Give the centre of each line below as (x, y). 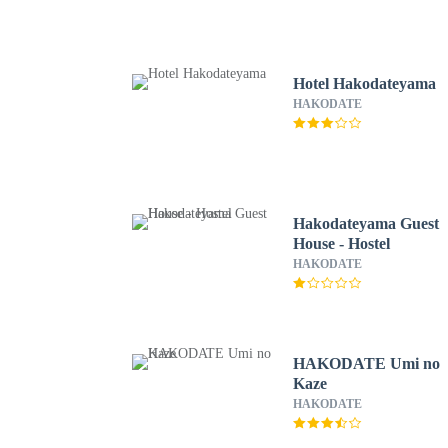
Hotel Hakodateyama (365, 83)
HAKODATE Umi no (367, 363)
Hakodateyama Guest (366, 223)
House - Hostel (342, 243)
